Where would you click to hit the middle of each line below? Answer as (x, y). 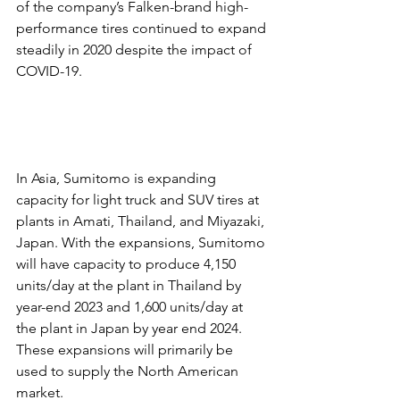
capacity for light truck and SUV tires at (139, 200)
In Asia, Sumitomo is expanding (118, 178)
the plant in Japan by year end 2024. (131, 328)
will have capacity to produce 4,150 (128, 264)
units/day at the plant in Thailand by (130, 285)
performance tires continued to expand (143, 28)
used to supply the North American (129, 371)
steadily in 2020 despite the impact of (136, 50)
